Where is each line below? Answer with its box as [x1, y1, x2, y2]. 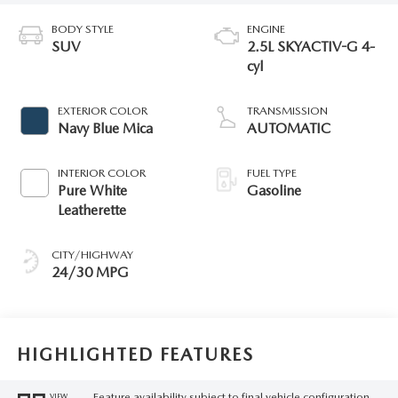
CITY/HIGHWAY [51, 247, 133, 261]
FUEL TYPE [247, 165, 297, 179]
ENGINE [247, 21, 285, 36]
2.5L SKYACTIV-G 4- [247, 37, 375, 55]
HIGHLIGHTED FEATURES [16, 343, 254, 365]
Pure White [57, 181, 127, 199]
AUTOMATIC [247, 119, 330, 137]
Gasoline [247, 181, 301, 199]
